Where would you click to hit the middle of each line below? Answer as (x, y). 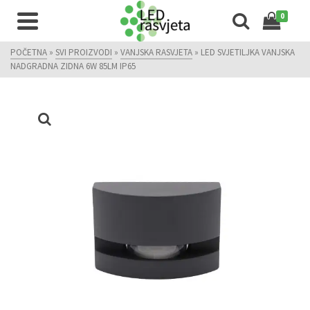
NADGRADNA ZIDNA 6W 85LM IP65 (73, 66)
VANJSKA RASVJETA (156, 52)
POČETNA (29, 52)
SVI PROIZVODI (84, 52)
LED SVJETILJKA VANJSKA (248, 52)
